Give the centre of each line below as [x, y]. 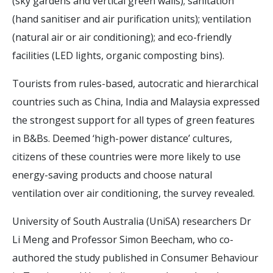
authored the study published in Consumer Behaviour [135, 257]
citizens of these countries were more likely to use [126, 156]
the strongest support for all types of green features [133, 120]
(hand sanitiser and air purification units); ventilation [132, 19]
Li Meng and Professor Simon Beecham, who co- [123, 239]
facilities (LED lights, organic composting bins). [118, 55]
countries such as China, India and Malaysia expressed [136, 101]
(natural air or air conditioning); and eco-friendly [122, 37]
